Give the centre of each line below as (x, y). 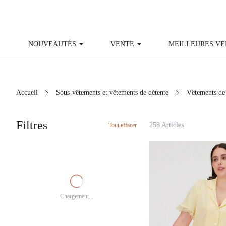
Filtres (33, 105)
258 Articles (167, 105)
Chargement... (77, 177)
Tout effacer (122, 105)
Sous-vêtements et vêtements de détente (117, 73)
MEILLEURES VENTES (187, 44)
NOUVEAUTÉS (48, 44)
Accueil (27, 73)
